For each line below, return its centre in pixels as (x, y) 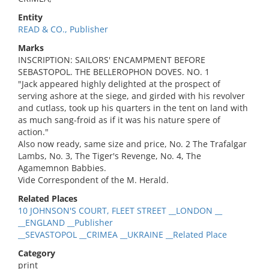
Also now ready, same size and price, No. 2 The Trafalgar (132, 144)
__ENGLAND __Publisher (65, 222)
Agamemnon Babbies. (62, 168)
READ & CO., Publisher (63, 29)
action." (33, 132)
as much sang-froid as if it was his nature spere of (119, 120)
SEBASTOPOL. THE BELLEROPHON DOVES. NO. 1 (114, 72)
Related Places (48, 198)
